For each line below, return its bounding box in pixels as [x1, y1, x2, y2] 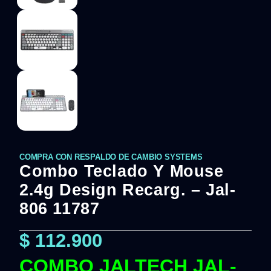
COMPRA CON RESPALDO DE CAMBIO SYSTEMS [19, 152, 203, 162]
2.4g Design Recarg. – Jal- [19, 181, 236, 199]
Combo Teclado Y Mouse [19, 162, 224, 180]
